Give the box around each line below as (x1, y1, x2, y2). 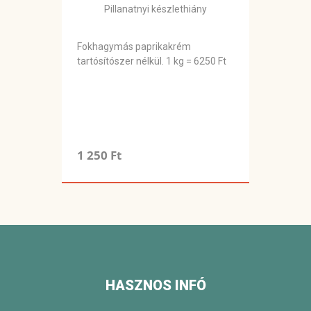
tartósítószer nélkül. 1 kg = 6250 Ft (77, 56, 226, 67)
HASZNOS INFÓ (105, 277, 206, 294)
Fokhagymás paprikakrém (77, 41, 191, 53)
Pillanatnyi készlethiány (104, 3, 207, 15)
